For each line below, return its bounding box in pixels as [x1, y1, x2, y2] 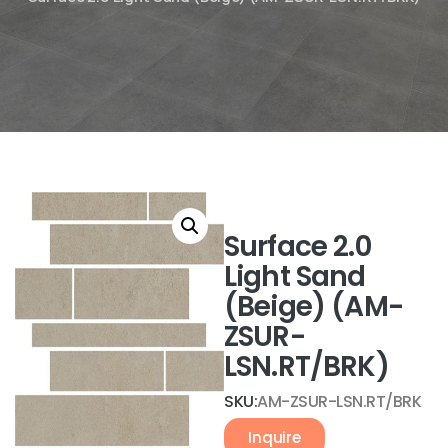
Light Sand [224, 257, 366, 296]
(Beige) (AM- [224, 287, 403, 326]
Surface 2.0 [224, 227, 371, 266]
